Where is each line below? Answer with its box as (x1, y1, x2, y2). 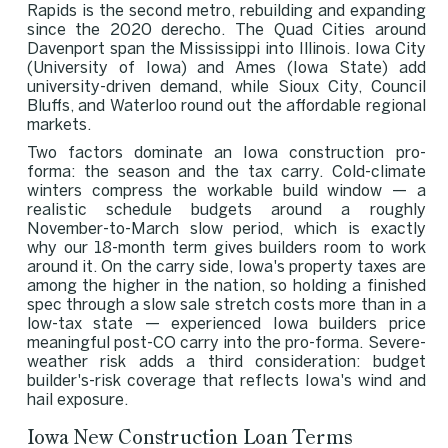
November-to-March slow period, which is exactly (26, 221, 426, 237)
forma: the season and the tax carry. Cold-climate (26, 164, 426, 180)
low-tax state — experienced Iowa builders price (26, 316, 426, 332)
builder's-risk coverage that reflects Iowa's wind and (26, 373, 426, 389)
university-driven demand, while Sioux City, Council (26, 79, 426, 95)
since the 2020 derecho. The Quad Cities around (26, 22, 426, 38)
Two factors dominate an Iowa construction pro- (26, 145, 426, 161)
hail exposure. (26, 392, 128, 408)
